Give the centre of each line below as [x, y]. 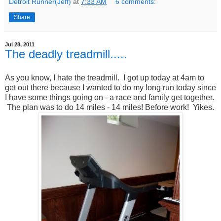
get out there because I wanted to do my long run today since [110, 88]
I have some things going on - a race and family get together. [110, 98]
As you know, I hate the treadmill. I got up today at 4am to [105, 78]
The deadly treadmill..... [66, 54]
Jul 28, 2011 [20, 45]
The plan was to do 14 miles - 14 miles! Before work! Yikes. [110, 108]
